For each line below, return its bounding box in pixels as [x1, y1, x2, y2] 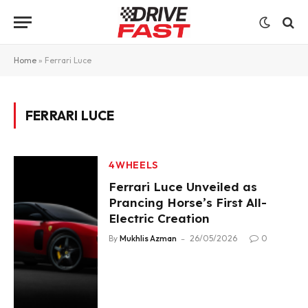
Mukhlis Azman [120, 233, 177, 243]
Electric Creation [109, 211, 210, 225]
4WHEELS [109, 159, 159, 171]
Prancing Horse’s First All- [109, 195, 267, 210]
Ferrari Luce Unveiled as [109, 179, 258, 194]
